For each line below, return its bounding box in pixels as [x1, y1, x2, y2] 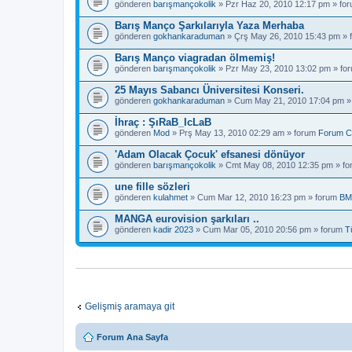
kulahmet [153, 192, 188, 202]
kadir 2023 [153, 225, 193, 234]
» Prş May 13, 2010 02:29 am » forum [170, 128, 318, 137]
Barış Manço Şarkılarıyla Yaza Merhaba [115, 20, 304, 31]
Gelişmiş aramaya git [85, 301, 174, 312]
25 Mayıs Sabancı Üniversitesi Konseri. [115, 84, 304, 96]
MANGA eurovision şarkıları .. [115, 213, 259, 225]
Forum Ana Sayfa [97, 332, 168, 342]
